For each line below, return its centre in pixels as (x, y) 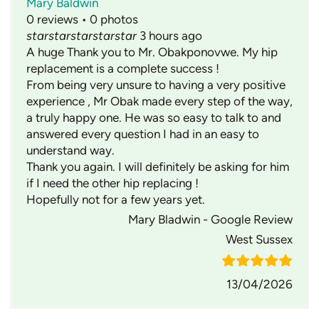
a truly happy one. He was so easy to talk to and (154, 118)
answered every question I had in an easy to (143, 134)
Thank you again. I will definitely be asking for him (158, 167)
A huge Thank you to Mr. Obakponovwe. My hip (152, 52)
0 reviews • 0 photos (82, 20)
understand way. (70, 151)
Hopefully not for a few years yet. (116, 200)
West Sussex (259, 240)
